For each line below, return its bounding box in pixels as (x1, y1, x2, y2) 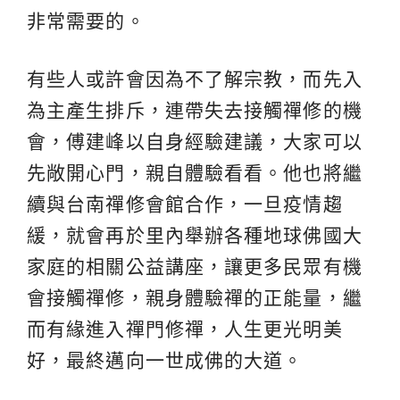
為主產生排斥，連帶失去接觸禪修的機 (27, 99, 362, 121)
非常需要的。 (27, 10, 146, 31)
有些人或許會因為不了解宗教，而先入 (27, 68, 362, 89)
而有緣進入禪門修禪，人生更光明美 (27, 318, 343, 339)
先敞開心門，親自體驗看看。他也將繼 (27, 162, 362, 183)
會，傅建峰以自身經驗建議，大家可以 (27, 130, 362, 152)
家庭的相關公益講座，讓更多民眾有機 (27, 255, 362, 277)
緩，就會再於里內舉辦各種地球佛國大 (27, 224, 362, 246)
